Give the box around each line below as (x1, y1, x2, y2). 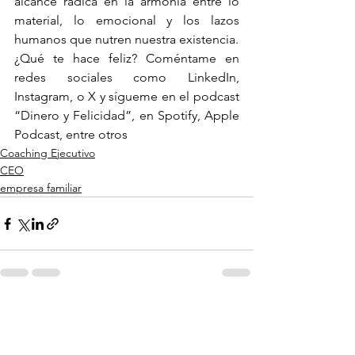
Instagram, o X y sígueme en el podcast (14, 89, 239, 105)
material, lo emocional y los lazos (14, 13, 239, 29)
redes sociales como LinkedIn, (14, 70, 239, 86)
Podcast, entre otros (14, 127, 128, 143)
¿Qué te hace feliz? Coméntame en (14, 51, 239, 67)
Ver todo (211, 306, 254, 321)
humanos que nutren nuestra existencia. (14, 32, 239, 48)
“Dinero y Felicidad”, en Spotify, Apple (14, 108, 239, 124)
